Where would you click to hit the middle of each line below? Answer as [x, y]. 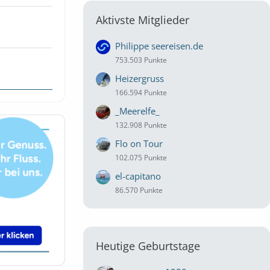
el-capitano [138, 176]
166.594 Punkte [141, 93]
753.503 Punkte [141, 60]
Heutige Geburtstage [148, 246]
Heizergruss [140, 78]
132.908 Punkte [141, 125]
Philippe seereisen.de [159, 46]
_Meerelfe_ [137, 111]
